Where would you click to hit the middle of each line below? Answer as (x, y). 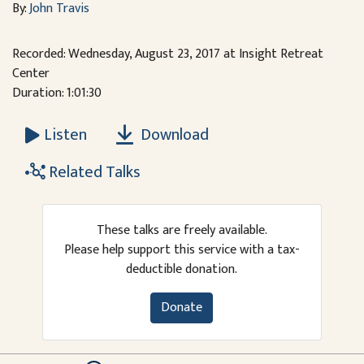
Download (173, 135)
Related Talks (93, 173)
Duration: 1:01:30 (57, 93)
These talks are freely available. (182, 231)
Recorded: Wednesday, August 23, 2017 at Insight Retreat (168, 54)
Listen (65, 135)
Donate (182, 308)
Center (31, 74)
